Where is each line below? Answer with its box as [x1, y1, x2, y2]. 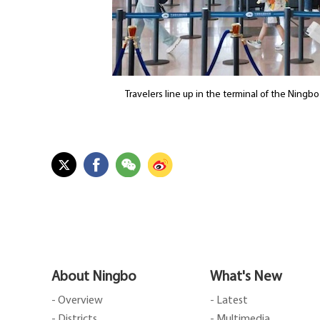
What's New [210, 270, 282, 284]
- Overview [51, 295, 103, 306]
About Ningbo [51, 270, 136, 284]
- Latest [210, 295, 248, 306]
